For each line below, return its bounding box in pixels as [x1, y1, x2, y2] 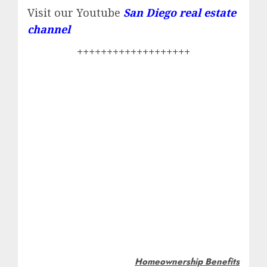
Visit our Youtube [27, 5, 123, 20]
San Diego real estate [123, 5, 236, 20]
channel [27, 21, 70, 36]
